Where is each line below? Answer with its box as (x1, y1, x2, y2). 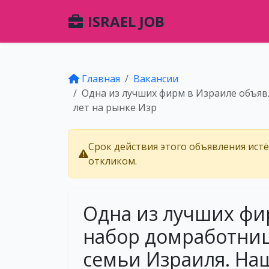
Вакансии (133, 72, 178, 85)
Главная (82, 72, 120, 85)
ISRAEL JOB (88, 11, 165, 31)
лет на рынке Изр (73, 101, 157, 114)
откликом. (88, 154, 137, 168)
